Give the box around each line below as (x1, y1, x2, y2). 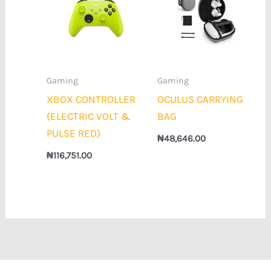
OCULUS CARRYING (157, 93, 243, 105)
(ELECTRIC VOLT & (47, 109, 131, 122)
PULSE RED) (47, 126, 101, 139)
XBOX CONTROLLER (47, 93, 136, 105)
